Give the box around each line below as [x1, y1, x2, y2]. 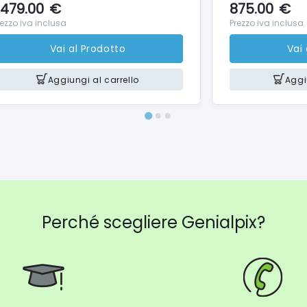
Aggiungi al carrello [47, 73, 139, 86]
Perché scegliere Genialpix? [42, 211, 265, 234]
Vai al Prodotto [49, 41, 126, 56]
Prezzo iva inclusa [230, 17, 304, 29]
